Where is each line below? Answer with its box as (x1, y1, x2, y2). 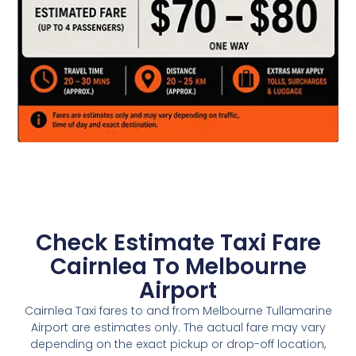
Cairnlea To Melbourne (49, 251, 307, 283)
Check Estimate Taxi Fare (35, 227, 321, 259)
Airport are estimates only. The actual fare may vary (30, 319, 326, 336)
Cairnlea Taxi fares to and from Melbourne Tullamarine (24, 303, 332, 319)
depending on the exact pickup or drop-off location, (30, 336, 326, 353)
